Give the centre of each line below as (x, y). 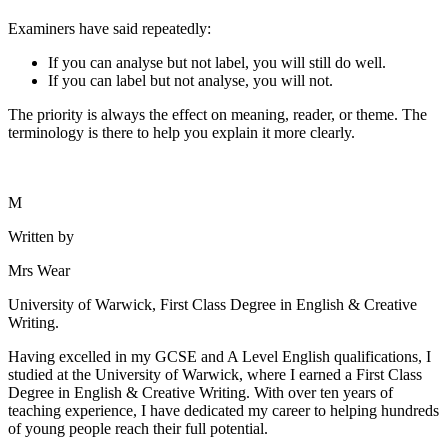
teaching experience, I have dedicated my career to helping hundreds (223, 410)
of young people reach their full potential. (138, 428)
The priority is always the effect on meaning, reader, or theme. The (217, 114)
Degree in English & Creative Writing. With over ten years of (200, 392)
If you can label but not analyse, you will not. (190, 80)
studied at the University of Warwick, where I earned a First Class (215, 374)
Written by (41, 236)
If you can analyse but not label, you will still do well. (217, 62)
